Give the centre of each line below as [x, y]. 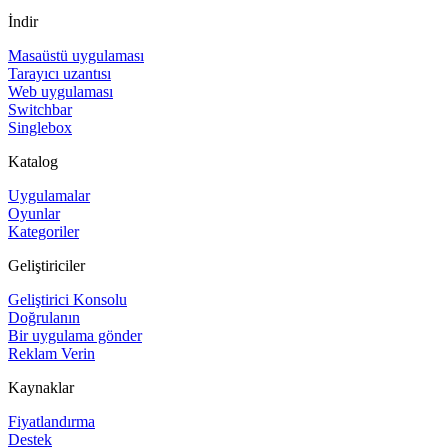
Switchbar [40, 109]
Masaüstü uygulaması [76, 55]
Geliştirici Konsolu [67, 299]
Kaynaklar [41, 387]
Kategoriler [43, 231]
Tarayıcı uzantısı [59, 73]
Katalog [33, 161]
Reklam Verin [51, 353]
